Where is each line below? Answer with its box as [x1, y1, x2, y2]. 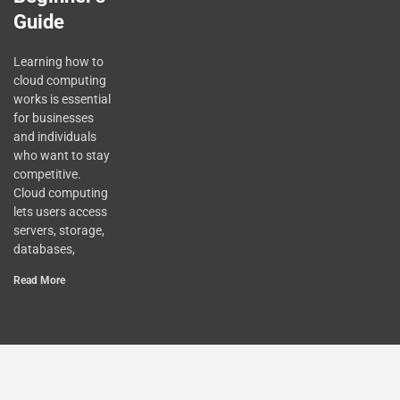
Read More [13, 273, 65, 287]
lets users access [13, 204, 107, 219]
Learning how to [13, 54, 104, 69]
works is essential [13, 91, 111, 106]
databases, [13, 241, 75, 256]
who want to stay [13, 147, 110, 162]
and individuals [13, 129, 96, 144]
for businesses [13, 110, 94, 125]
